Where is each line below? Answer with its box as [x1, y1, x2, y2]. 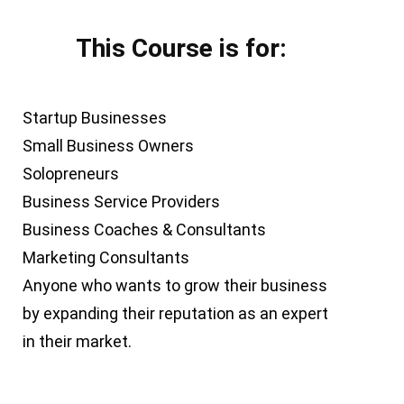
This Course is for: [75, 33, 287, 64]
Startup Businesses [23, 108, 168, 128]
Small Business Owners [23, 136, 195, 156]
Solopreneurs [23, 164, 120, 184]
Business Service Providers [23, 192, 221, 212]
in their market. [23, 332, 133, 352]
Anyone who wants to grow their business [23, 276, 328, 296]
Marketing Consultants [23, 248, 190, 268]
